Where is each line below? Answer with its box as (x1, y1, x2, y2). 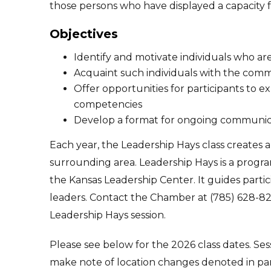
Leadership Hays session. (50, 209, 166, 221)
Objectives (50, 26, 118, 41)
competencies (74, 98, 142, 110)
